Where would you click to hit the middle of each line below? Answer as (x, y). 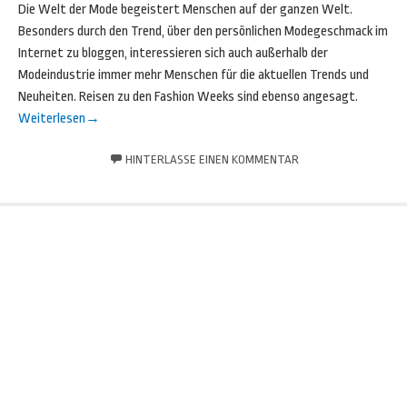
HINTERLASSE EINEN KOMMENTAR (212, 159)
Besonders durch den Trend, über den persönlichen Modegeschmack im (203, 31)
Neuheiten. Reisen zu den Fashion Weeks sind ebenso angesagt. (188, 97)
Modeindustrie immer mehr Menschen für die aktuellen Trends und (194, 75)
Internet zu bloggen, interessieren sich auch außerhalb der (173, 53)
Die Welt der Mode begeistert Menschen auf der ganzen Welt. (185, 10)
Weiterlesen (52, 119)
